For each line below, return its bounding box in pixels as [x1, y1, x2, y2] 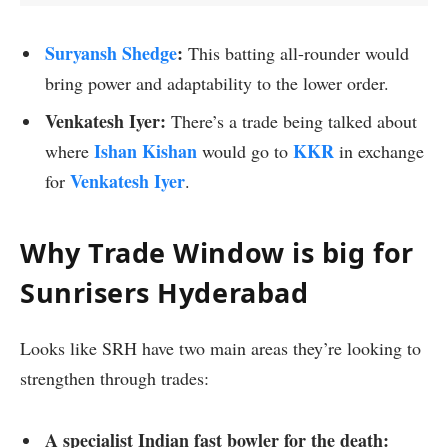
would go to [197, 139, 293, 164]
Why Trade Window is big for [20, 233, 414, 271]
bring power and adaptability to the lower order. [45, 71, 389, 96]
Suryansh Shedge [45, 40, 177, 67]
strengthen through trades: [20, 365, 209, 390]
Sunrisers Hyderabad [20, 273, 309, 311]
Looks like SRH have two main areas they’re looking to [20, 335, 421, 360]
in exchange [334, 139, 424, 164]
